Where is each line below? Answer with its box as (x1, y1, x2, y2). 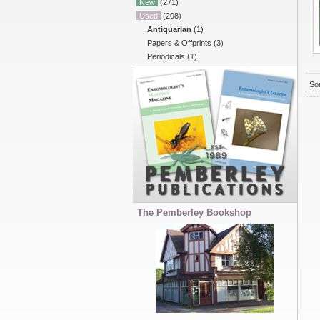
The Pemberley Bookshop (137, 207, 251, 218)
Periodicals (147, 52, 185, 61)
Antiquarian (147, 25, 191, 34)
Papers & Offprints (147, 39, 211, 47)
